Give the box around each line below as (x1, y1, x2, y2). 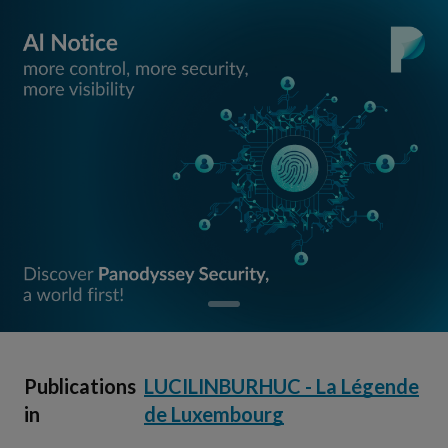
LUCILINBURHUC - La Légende (144, 374, 419, 399)
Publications (24, 374, 136, 399)
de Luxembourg (144, 402, 284, 427)
